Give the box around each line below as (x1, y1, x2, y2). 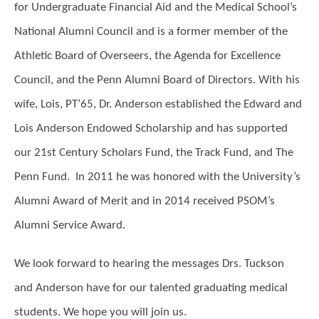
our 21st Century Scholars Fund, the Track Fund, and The (14, 147, 293, 159)
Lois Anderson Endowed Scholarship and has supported (14, 122, 288, 135)
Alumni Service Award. (14, 219, 125, 231)
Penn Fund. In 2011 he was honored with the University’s (14, 171, 300, 183)
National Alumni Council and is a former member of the (14, 26, 288, 38)
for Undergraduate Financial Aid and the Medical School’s (14, 1, 297, 14)
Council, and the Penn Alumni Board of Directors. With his (14, 74, 300, 86)
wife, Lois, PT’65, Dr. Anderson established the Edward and (14, 98, 302, 110)
